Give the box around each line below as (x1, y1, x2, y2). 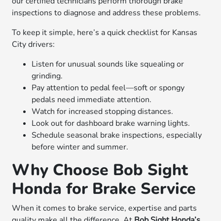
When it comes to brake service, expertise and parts (12, 203, 197, 214)
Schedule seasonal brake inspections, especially (32, 130, 202, 141)
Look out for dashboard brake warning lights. (32, 118, 190, 129)
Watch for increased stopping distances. (32, 106, 174, 117)
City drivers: (12, 39, 55, 50)
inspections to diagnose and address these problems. (12, 7, 201, 18)
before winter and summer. (32, 142, 129, 152)
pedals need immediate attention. (32, 94, 152, 105)
